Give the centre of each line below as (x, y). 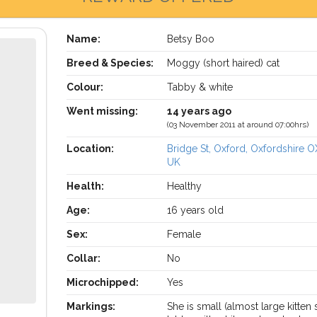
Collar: (83, 258)
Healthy (185, 186)
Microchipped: (102, 282)
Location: (90, 149)
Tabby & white (200, 87)
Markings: (91, 306)
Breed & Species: (110, 63)
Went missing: (102, 111)
